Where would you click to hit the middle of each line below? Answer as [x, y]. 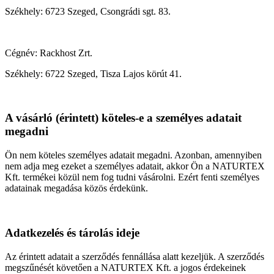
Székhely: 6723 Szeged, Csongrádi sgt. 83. [88, 11]
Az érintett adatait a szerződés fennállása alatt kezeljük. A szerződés [135, 256]
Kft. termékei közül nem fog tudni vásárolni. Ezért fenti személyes [132, 177]
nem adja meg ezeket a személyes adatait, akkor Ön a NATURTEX [135, 166]
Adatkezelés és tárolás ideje [72, 232]
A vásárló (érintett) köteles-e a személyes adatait [123, 118]
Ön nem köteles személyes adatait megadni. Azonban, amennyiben [133, 155]
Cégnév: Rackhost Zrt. [49, 53]
